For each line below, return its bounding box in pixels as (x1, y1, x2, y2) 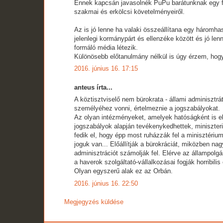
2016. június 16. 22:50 (74, 179, 138, 187)
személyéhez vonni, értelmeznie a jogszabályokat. (74, 105, 220, 112)
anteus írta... (74, 83, 112, 91)
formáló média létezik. (74, 43, 138, 51)
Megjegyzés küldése (64, 198, 123, 206)
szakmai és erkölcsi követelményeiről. (74, 7, 185, 15)
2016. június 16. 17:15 (74, 65, 138, 73)
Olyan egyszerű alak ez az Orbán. (74, 167, 173, 175)
